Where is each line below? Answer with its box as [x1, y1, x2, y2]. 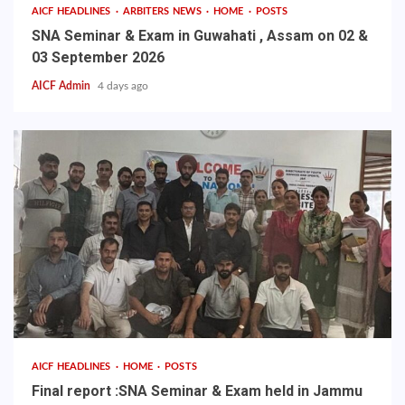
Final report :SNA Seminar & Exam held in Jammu [32, 382, 363, 400]
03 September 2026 [32, 49, 165, 67]
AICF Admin [32, 80, 93, 92]
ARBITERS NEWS [122, 6, 205, 17]
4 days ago [98, 80, 148, 92]
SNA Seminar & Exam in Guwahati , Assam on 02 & [32, 27, 368, 45]
